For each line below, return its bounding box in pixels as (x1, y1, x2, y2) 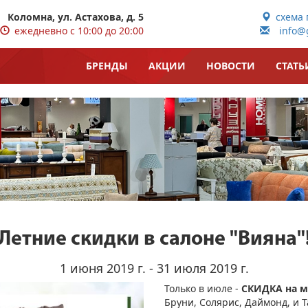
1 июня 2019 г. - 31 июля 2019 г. (59, 260, 249, 276)
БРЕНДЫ (86, 59, 128, 72)
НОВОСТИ (206, 59, 255, 72)
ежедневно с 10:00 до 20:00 (10, 24, 144, 37)
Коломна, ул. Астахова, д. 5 (8, 10, 144, 23)
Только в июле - (164, 282, 241, 295)
